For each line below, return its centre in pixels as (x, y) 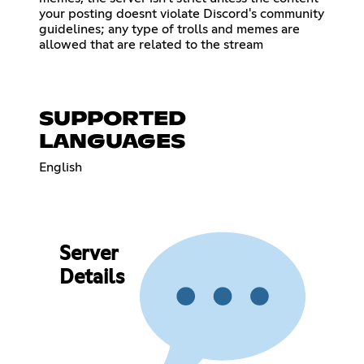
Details (91, 278)
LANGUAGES (112, 142)
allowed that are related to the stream (151, 44)
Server (88, 255)
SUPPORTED (113, 119)
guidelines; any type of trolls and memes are (169, 29)
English (61, 167)
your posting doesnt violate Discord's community (182, 13)
